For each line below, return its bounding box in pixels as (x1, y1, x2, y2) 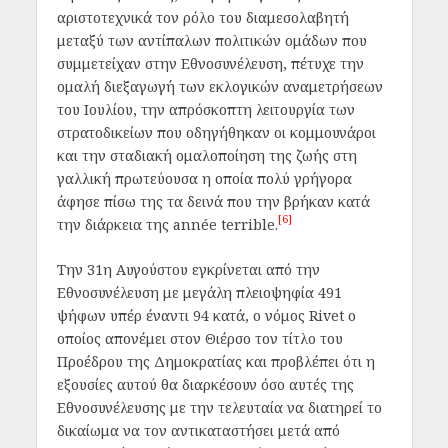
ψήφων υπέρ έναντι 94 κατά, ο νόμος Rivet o (56, 306, 356, 326)
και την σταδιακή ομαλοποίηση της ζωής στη (56, 145, 357, 165)
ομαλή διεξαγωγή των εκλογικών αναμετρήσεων (56, 76, 383, 96)
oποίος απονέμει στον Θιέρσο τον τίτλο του (56, 329, 343, 349)
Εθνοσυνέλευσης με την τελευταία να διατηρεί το (56, 398, 382, 418)
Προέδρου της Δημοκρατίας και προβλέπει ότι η (56, 352, 375, 372)
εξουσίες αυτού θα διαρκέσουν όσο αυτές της (56, 375, 354, 395)
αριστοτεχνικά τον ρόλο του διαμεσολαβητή (56, 7, 349, 27)
